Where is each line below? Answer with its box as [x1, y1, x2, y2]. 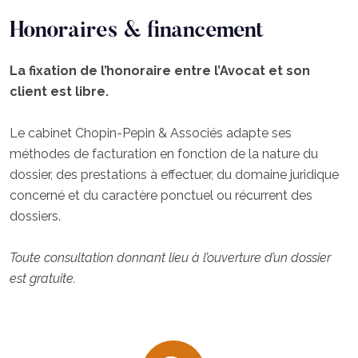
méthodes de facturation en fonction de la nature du [10, 145, 318, 161]
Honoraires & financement [10, 19, 264, 42]
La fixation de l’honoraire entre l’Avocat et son [10, 62, 310, 78]
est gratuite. [10, 270, 76, 286]
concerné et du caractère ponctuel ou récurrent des [10, 187, 312, 203]
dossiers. [10, 208, 61, 224]
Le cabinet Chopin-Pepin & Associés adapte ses [10, 125, 292, 141]
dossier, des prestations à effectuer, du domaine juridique [10, 166, 339, 182]
